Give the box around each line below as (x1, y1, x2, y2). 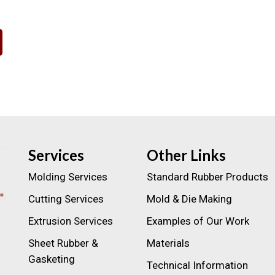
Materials (147, 236, 190, 249)
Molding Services (28, 170, 107, 183)
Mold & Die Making (147, 192, 232, 205)
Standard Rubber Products (147, 170, 268, 183)
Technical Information (147, 258, 248, 271)
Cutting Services (28, 192, 104, 205)
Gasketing (28, 252, 75, 265)
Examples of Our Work (147, 214, 249, 227)
